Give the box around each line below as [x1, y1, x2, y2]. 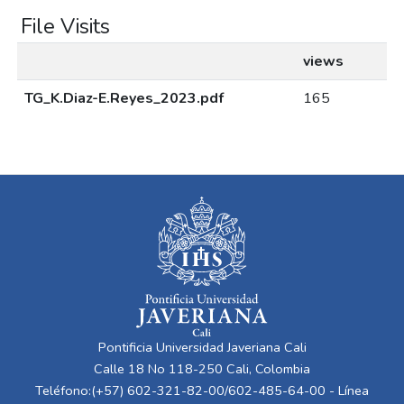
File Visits [21, 11, 110, 41]
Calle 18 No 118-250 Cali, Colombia [94, 360, 310, 378]
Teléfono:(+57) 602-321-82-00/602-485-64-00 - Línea [35, 381, 369, 399]
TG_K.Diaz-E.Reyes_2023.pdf [24, 87, 224, 108]
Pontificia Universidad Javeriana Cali [97, 338, 307, 356]
